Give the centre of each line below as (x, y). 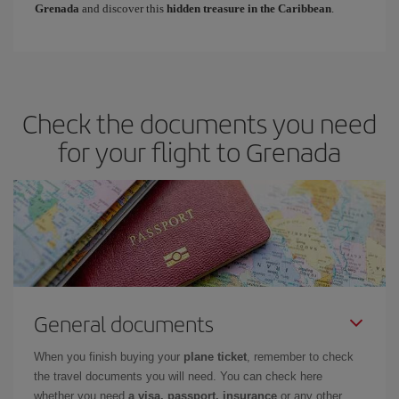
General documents (124, 323)
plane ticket (215, 356)
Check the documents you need (199, 122)
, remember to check (300, 356)
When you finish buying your (109, 356)
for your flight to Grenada (199, 151)
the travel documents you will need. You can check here (178, 376)
